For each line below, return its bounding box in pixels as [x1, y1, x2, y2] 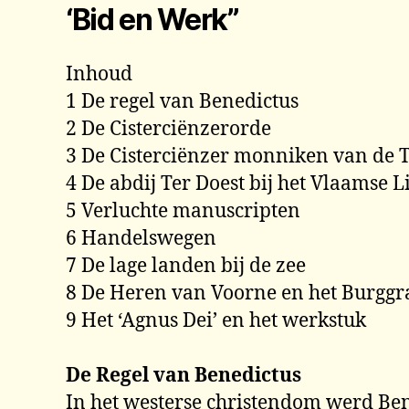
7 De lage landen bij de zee [66, 254, 306, 278]
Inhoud [66, 62, 132, 87]
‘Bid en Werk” [66, 2, 239, 37]
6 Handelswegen [66, 226, 216, 251]
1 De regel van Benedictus [66, 89, 299, 114]
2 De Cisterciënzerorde [66, 117, 271, 142]
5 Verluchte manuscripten [66, 199, 300, 224]
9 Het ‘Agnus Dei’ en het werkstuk [66, 309, 366, 333]
